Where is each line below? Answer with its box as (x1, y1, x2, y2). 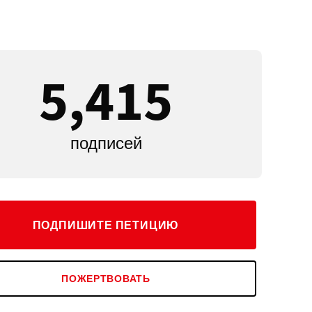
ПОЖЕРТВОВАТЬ (61, 272, 150, 285)
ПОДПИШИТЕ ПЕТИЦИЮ (32, 218, 180, 232)
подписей (70, 132, 142, 154)
